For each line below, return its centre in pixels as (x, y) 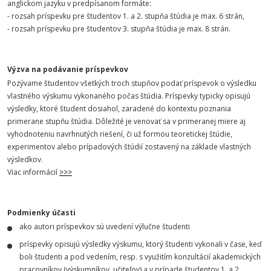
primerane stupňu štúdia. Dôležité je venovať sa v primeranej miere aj (126, 121)
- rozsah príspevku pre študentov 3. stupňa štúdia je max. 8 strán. (119, 29)
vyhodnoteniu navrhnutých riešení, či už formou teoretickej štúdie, (120, 134)
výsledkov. (25, 159)
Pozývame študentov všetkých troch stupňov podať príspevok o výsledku (132, 83)
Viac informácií (33, 172)
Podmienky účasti (41, 213)
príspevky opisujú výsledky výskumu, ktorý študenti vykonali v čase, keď (140, 244)
